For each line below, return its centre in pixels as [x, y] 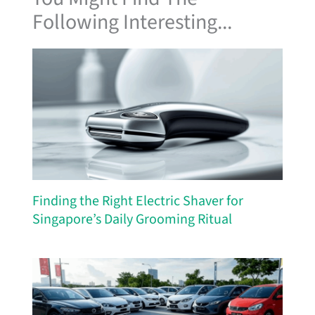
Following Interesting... [132, 22]
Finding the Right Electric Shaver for [137, 201]
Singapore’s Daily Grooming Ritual [132, 220]
